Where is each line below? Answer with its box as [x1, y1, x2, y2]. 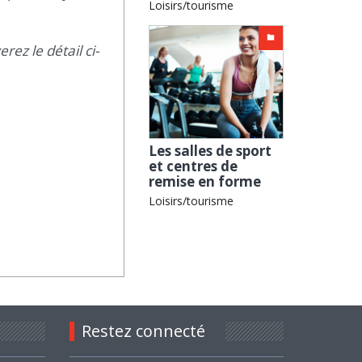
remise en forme [149, 171, 262, 191]
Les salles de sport [149, 141, 272, 160]
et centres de [149, 156, 238, 175]
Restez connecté [81, 319, 205, 342]
